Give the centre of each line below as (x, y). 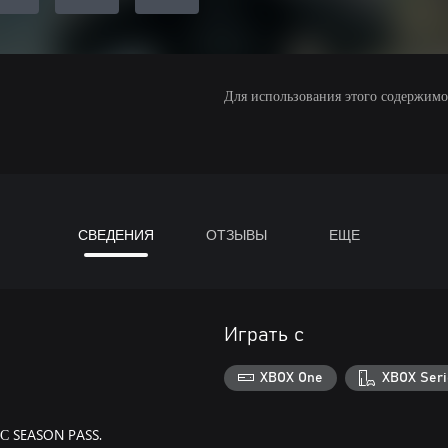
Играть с (264, 335)
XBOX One (292, 377)
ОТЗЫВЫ (236, 234)
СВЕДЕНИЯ (115, 234)
